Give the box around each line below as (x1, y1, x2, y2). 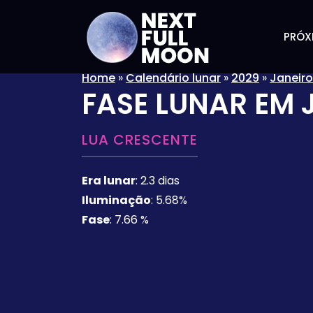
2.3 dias (140, 173, 180, 189)
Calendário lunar (126, 70, 221, 86)
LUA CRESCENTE (82, 130, 198, 150)
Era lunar (82, 173, 136, 189)
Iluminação (82, 192, 151, 208)
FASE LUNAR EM (82, 85, 301, 124)
